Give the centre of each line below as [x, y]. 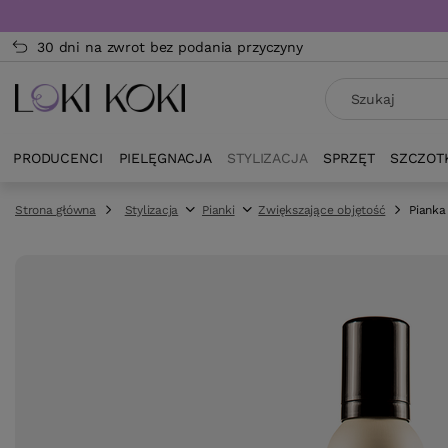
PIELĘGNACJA [165, 158]
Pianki [218, 210]
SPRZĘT [348, 158]
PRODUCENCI [58, 158]
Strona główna [55, 210]
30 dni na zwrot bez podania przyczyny [170, 47]
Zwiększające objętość [322, 210]
